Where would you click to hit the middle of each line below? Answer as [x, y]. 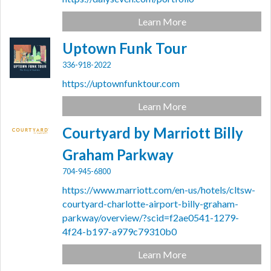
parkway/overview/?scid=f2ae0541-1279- [151, 218]
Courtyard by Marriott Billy [153, 133]
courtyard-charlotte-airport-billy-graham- [151, 204]
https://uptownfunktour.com [121, 83]
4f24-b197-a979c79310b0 [120, 232]
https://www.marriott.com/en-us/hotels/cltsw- [159, 190]
